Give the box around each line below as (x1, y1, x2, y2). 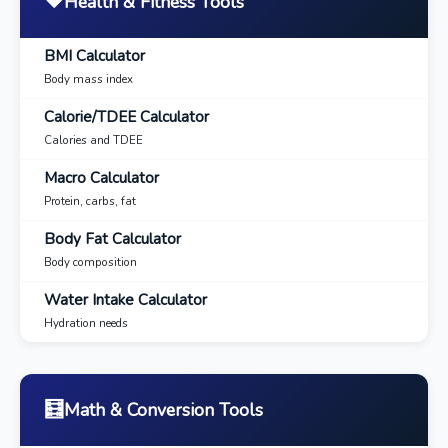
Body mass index (44, 71, 133, 87)
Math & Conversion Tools (64, 398, 263, 422)
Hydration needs (44, 315, 128, 331)
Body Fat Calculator (44, 229, 181, 249)
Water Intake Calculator (44, 290, 207, 310)
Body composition (44, 254, 137, 270)
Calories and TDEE (44, 132, 143, 148)
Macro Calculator (44, 168, 159, 188)
